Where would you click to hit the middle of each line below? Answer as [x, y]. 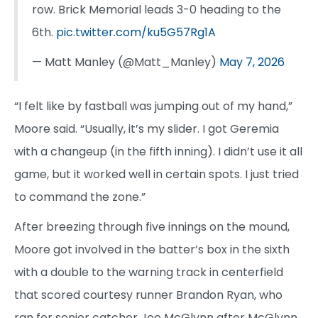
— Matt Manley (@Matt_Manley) [126, 62]
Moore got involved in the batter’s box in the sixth [152, 250]
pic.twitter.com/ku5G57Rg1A [136, 33]
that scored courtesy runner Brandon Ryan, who [148, 295]
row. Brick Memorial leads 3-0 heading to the [157, 10]
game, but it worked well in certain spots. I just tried [157, 175]
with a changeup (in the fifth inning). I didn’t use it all [158, 152]
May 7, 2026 [252, 62]
